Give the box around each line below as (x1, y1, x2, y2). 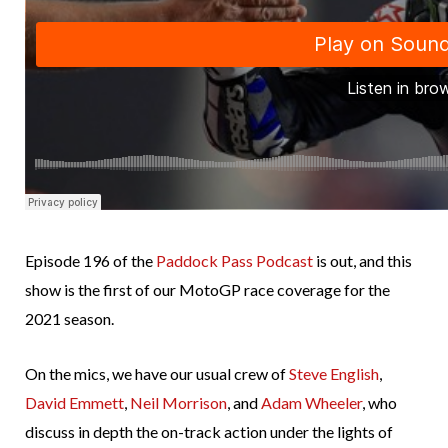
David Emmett (25, 393, 124, 413)
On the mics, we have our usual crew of (25, 364, 289, 384)
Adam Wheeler (261, 393, 362, 413)
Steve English (289, 364, 379, 384)
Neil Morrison (130, 393, 227, 413)
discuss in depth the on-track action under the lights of (25, 422, 393, 442)
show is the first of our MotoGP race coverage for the (25, 280, 390, 300)
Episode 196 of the (25, 251, 156, 271)
